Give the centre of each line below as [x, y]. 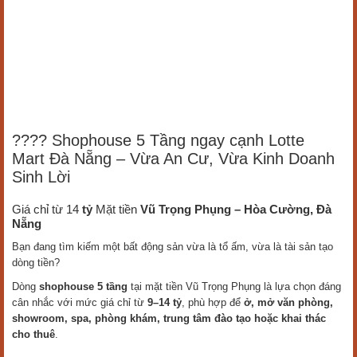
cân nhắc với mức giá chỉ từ [80, 302]
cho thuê [33, 334]
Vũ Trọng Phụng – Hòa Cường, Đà [236, 209]
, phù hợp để [213, 302]
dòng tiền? [36, 263]
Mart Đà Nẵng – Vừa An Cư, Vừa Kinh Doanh [173, 159]
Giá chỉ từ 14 [45, 209]
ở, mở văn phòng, [288, 302]
